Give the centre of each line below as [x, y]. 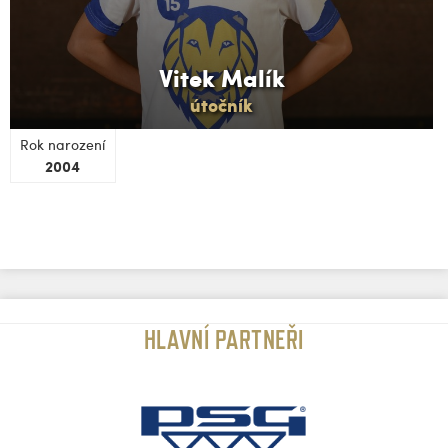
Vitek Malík [221, 77]
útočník [221, 105]
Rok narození [63, 144]
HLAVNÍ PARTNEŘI [224, 339]
